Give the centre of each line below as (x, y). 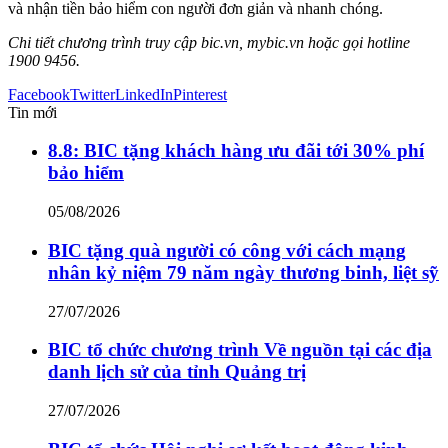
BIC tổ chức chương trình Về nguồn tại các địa (240, 350)
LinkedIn (144, 94)
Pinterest (200, 94)
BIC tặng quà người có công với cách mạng (227, 250)
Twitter (92, 94)
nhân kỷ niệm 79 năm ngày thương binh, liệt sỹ (243, 272)
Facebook (39, 94)
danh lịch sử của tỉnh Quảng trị (177, 372)
